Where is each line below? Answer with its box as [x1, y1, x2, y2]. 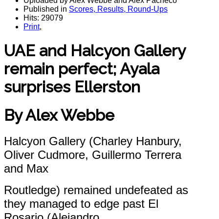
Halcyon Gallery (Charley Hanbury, [4, 134, 182, 148]
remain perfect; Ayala [4, 59, 159, 78]
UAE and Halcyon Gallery [4, 41, 185, 60]
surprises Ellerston [4, 77, 140, 96]
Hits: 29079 [23, 13, 63, 22]
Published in [23, 4, 69, 13]
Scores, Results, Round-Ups [69, 4, 168, 13]
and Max [4, 162, 48, 175]
